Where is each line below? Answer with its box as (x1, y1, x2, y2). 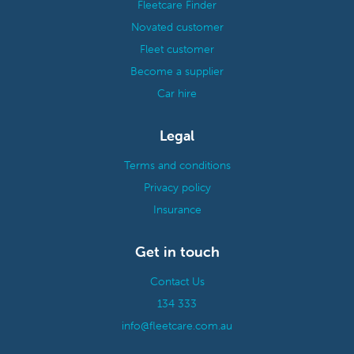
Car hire (157, 86, 197, 101)
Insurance (153, 202, 201, 217)
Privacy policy (143, 180, 211, 195)
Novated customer (130, 20, 224, 35)
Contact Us (149, 274, 205, 289)
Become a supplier (130, 64, 224, 79)
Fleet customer (140, 42, 214, 57)
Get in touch (134, 243, 220, 262)
